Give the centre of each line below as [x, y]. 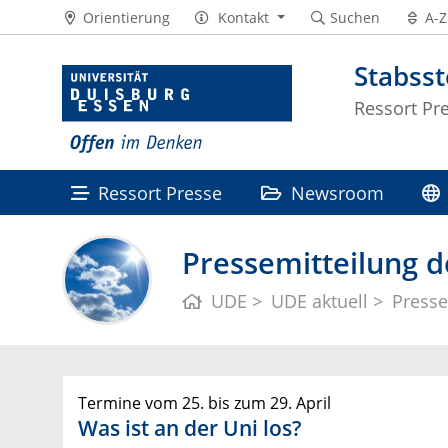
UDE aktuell [320, 301]
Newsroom [337, 193]
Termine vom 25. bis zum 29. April [204, 403]
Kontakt [244, 17]
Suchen [355, 17]
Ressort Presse [160, 193]
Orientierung [126, 17]
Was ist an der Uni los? [190, 428]
